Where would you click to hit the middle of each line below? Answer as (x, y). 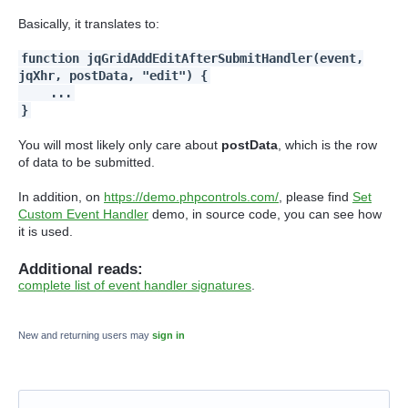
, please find (316, 197)
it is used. (46, 231)
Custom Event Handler (83, 214)
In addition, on (61, 197)
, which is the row (327, 145)
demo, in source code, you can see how (265, 214)
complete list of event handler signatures (135, 285)
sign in (168, 335)
